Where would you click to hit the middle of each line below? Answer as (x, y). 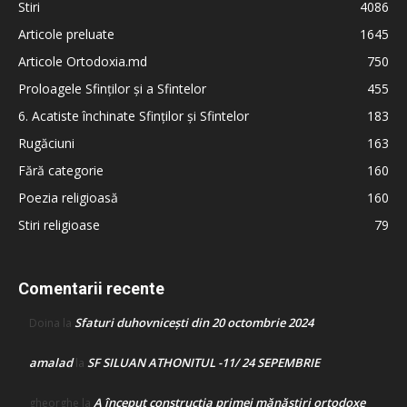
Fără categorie (61, 171)
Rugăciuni (46, 144)
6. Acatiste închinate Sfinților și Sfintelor (134, 116)
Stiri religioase (59, 225)
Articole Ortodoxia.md (83, 62)
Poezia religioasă (68, 198)
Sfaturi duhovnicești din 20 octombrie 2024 (194, 323)
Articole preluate (66, 35)
